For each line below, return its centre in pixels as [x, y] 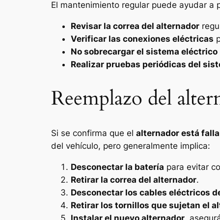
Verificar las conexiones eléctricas [142, 39]
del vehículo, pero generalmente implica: [131, 146]
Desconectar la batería [117, 167]
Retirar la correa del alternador [134, 180]
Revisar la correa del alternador [135, 26]
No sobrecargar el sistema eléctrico [144, 52]
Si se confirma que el [94, 133]
